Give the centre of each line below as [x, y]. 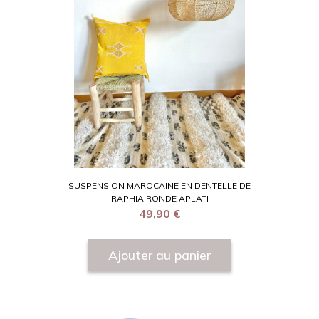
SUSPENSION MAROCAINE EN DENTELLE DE [159, 186]
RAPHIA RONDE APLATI [159, 199]
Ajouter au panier [159, 255]
